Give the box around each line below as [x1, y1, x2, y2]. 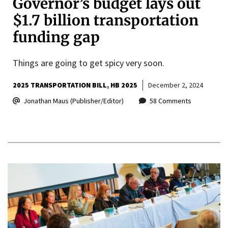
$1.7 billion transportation [13, 11, 198, 30]
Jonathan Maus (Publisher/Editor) [23, 96, 124, 105]
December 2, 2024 [148, 80, 203, 90]
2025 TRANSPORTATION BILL [13, 80, 107, 90]
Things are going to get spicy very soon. [13, 56, 164, 69]
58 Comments [150, 96, 191, 105]
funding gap [13, 27, 100, 46]
